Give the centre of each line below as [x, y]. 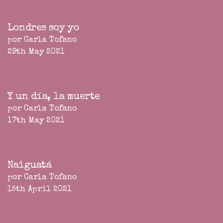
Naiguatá [30, 166]
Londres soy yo [44, 29]
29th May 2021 [36, 53]
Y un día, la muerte [54, 97]
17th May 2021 [36, 121]
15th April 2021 [40, 190]
